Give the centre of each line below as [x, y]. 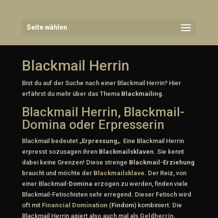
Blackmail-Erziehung [162, 162]
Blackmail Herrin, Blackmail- [103, 112]
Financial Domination [74, 205]
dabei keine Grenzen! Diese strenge [75, 162]
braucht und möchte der [57, 173]
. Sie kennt [169, 152]
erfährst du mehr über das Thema [71, 94]
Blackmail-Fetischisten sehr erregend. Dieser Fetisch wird [106, 194]
